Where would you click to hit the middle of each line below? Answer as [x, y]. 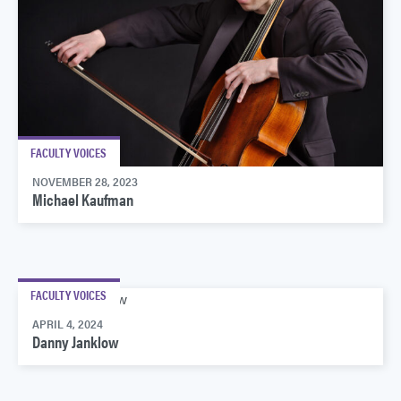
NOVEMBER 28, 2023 [85, 182]
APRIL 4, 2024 [68, 324]
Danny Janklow [76, 342]
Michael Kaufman [83, 200]
